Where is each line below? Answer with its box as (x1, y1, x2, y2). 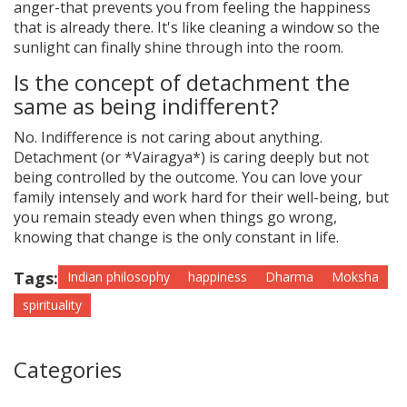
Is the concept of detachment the (14, 67, 350, 98)
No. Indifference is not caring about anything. (14, 127, 323, 148)
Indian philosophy (67, 268, 170, 286)
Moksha (332, 268, 379, 286)
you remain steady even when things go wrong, (14, 207, 337, 228)
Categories (14, 354, 122, 385)
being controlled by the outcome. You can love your (14, 167, 362, 188)
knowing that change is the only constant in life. (14, 227, 339, 248)
